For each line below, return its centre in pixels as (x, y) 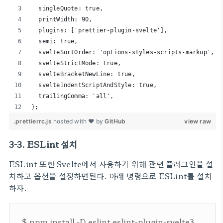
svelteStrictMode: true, (76, 63)
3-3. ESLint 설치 (43, 144)
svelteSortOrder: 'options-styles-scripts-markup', (123, 52)
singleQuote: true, (67, 8)
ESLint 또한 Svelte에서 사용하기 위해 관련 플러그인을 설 (111, 164)
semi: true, (55, 41)
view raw (198, 121)
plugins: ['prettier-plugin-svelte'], (100, 30)
